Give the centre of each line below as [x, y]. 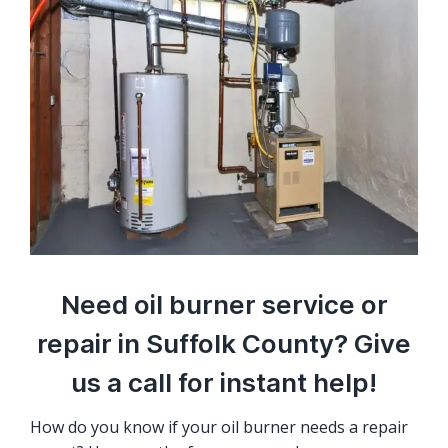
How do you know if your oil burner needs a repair [219, 427]
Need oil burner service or [224, 305]
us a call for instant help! [224, 383]
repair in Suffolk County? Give [224, 344]
